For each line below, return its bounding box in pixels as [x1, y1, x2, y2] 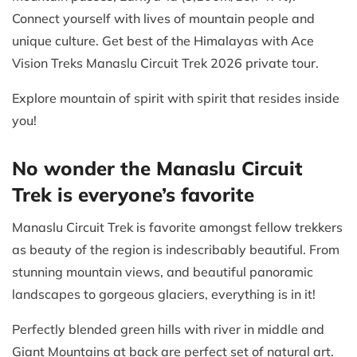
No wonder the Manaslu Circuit [12, 156, 303, 181]
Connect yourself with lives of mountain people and [12, 10, 315, 27]
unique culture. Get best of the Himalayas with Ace [12, 33, 314, 49]
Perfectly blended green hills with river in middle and [12, 321, 324, 338]
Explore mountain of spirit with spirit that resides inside [12, 90, 339, 107]
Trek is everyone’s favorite [12, 182, 254, 207]
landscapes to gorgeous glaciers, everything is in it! [12, 286, 316, 303]
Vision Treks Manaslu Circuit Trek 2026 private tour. [12, 55, 319, 72]
